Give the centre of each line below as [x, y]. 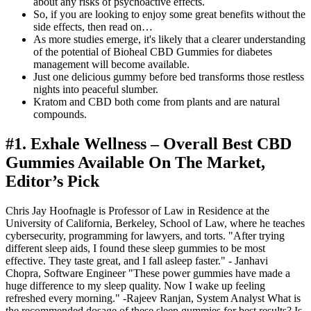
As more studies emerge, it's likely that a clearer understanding [169, 39]
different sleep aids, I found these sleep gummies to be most [135, 248]
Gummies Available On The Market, [135, 162]
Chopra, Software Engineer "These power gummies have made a [148, 273]
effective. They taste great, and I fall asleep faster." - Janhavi [137, 260]
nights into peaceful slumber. [96, 89]
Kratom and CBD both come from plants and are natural [157, 101]
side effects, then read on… [93, 26]
